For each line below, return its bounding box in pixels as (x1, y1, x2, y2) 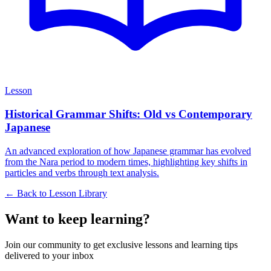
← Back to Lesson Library (5, 188, 107, 198)
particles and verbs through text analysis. (5, 167, 159, 178)
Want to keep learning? (5, 211, 150, 227)
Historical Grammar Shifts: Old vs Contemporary (5, 107, 252, 120)
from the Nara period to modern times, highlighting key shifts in (5, 156, 247, 167)
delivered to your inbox (5, 250, 94, 261)
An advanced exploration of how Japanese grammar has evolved (5, 145, 251, 156)
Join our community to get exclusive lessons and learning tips (5, 239, 238, 250)
